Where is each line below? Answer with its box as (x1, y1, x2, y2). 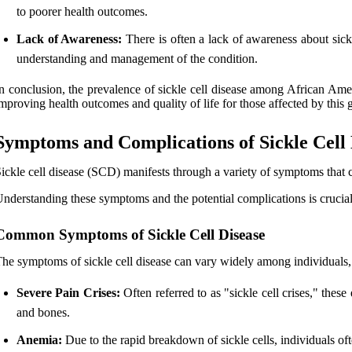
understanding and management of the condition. (16, 51, 258, 65)
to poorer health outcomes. (16, 4, 148, 18)
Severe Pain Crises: (16, 285, 120, 299)
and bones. (16, 305, 70, 319)
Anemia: (16, 332, 62, 346)
